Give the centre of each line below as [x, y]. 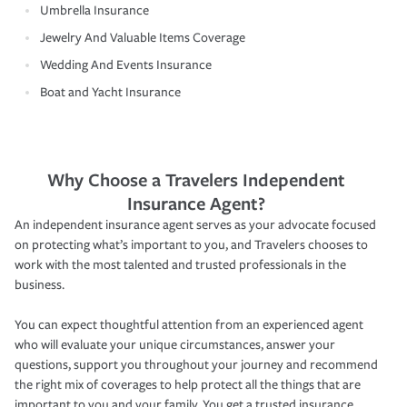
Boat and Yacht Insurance [110, 92]
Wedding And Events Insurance [126, 65]
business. [40, 284]
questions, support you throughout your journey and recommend [196, 364]
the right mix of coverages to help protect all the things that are [188, 384]
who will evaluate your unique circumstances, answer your [175, 344]
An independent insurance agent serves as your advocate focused [195, 224]
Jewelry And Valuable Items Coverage [143, 37]
